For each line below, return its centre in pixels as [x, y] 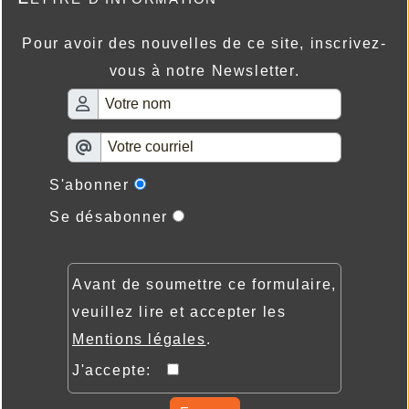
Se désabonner [109, 217]
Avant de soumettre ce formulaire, [204, 285]
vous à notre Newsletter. [204, 71]
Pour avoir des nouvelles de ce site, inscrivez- [204, 44]
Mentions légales [139, 340]
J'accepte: [120, 371]
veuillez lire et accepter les [179, 312]
